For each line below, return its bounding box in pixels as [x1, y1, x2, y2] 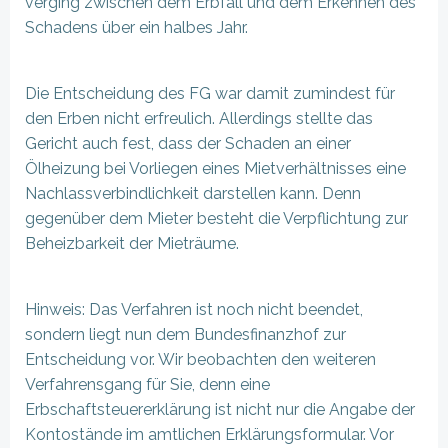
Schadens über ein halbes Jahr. [25, 18, 248, 37]
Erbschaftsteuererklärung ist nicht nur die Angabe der [25, 400, 415, 419]
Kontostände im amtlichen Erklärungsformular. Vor [25, 425, 394, 444]
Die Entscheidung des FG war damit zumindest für [25, 84, 395, 103]
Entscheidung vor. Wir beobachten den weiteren [25, 350, 376, 369]
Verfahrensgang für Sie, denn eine [25, 375, 270, 394]
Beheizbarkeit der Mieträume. [25, 234, 239, 253]
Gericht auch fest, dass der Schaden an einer [25, 134, 351, 153]
